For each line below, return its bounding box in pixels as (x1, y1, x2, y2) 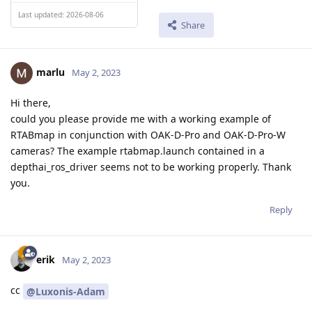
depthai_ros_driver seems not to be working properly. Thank (10, 160, 291, 174)
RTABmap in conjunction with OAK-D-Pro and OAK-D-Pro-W (10, 128, 286, 142)
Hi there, (10, 96, 51, 110)
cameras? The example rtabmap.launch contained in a (10, 144, 265, 158)
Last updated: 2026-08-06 (18, 9, 104, 19)
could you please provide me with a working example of (10, 112, 271, 126)
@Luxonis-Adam (26, 285, 105, 299)
